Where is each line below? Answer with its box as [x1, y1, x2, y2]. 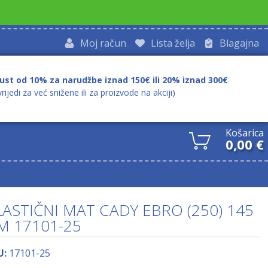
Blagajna [220, 36, 259, 50]
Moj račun [80, 36, 126, 50]
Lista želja [151, 36, 195, 50]
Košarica [226, 126, 264, 139]
